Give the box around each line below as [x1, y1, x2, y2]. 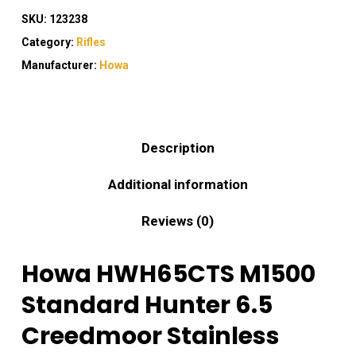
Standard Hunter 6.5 [21, 288, 273, 323]
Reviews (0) [141, 213, 215, 230]
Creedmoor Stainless [21, 319, 280, 354]
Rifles [75, 36, 106, 49]
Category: [21, 36, 76, 49]
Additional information [107, 176, 248, 193]
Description [141, 140, 215, 157]
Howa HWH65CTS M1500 [21, 257, 315, 292]
